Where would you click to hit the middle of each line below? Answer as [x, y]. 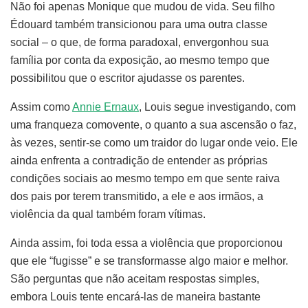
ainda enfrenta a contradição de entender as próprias [139, 161]
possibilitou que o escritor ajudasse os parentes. [128, 78]
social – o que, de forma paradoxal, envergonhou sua [140, 43]
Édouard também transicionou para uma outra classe [139, 25]
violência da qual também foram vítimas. [108, 214]
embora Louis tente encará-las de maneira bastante [135, 297]
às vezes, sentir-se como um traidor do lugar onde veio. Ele [154, 143]
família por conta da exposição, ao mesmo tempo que [140, 60]
